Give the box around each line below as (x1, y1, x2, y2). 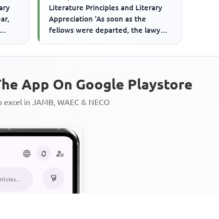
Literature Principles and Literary (49, 3, 163, 12)
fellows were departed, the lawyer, (49, 25, 170, 34)
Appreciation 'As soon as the (49, 14, 147, 23)
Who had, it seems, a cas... (49, 37, 139, 45)
